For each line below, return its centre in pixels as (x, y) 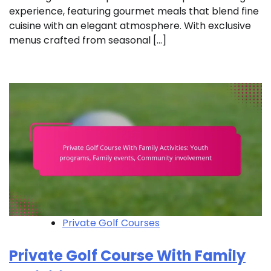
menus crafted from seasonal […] (88, 41)
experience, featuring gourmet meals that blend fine (134, 11)
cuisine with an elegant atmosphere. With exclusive (130, 26)
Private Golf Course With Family (127, 255)
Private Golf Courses (111, 223)
